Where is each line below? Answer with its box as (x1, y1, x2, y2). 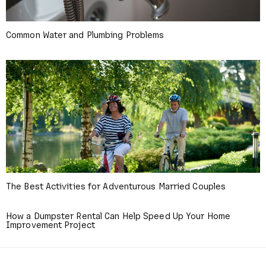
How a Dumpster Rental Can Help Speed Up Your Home (6, 210, 230, 221)
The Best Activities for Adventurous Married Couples (6, 180, 226, 191)
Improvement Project (6, 218, 95, 230)
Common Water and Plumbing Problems (6, 28, 164, 40)
